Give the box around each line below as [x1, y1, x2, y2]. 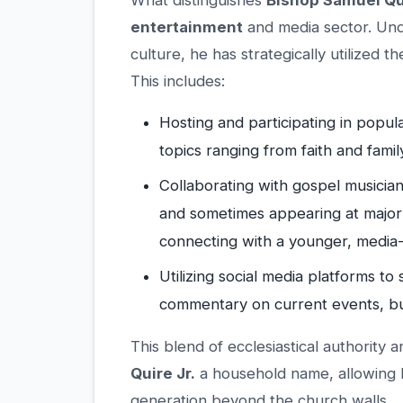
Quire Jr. [130, 364, 195, 383]
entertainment [130, 18, 243, 37]
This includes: [130, 72, 225, 91]
